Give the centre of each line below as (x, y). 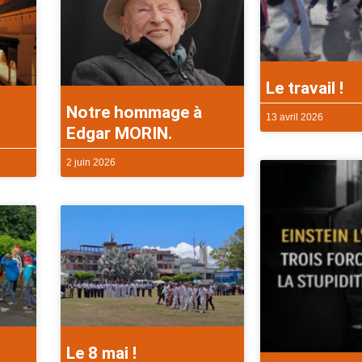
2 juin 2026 (91, 163)
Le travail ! (304, 88)
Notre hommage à (135, 113)
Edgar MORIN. (120, 134)
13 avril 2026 (294, 118)
